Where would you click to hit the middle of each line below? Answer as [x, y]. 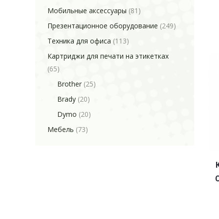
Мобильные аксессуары [87, 11]
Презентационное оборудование [103, 26]
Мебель [61, 129]
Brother [69, 84]
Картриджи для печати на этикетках [108, 56]
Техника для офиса [79, 41]
